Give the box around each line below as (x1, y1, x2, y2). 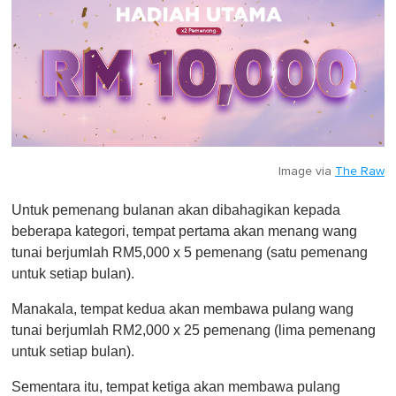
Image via (278, 165, 335, 179)
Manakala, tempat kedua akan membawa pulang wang (11, 301, 354, 317)
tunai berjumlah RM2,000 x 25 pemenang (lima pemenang (11, 323, 376, 339)
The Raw (335, 165, 385, 179)
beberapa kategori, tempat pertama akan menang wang (11, 224, 357, 240)
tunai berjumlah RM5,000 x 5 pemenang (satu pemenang (11, 245, 368, 261)
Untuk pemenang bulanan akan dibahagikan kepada (11, 202, 340, 218)
